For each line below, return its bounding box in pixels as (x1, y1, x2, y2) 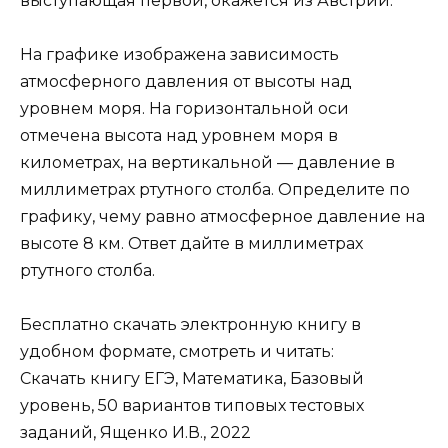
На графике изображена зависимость (20, 45, 339, 65)
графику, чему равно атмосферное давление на (20, 207, 425, 227)
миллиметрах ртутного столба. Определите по (20, 180, 410, 200)
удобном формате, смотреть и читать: (20, 342, 334, 362)
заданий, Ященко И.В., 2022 (20, 423, 251, 443)
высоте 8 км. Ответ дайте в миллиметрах (20, 234, 363, 254)
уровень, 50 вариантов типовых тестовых (20, 396, 364, 416)
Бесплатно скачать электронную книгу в (20, 315, 361, 335)
